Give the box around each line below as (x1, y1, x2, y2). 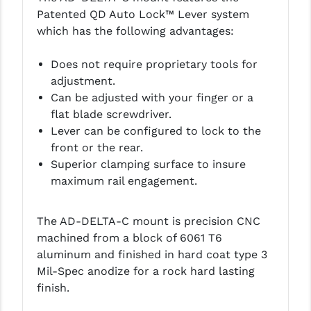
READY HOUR (10, 59, 74, 73)
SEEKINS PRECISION (10, 198, 106, 212)
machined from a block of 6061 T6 (36, 231, 222, 245)
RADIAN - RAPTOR (10, 31, 99, 45)
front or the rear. (50, 141, 143, 155)
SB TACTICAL (10, 170, 74, 184)
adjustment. (50, 74, 115, 88)
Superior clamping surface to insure (50, 158, 246, 171)
